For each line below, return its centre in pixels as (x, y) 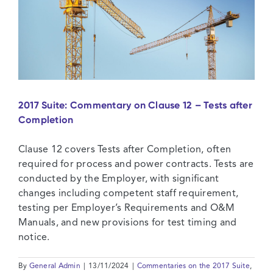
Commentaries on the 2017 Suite (193, 267)
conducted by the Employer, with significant (119, 179)
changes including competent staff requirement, (129, 194)
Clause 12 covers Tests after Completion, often (125, 150)
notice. (34, 238)
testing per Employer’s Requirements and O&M (127, 209)
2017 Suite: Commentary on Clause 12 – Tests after (135, 105)
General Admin (55, 267)
